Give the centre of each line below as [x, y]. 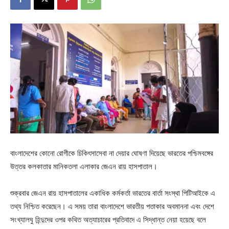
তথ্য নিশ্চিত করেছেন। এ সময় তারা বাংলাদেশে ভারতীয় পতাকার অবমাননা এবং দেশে [112, 206]
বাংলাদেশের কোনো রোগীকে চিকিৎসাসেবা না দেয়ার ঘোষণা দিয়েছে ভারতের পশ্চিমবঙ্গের [112, 153]
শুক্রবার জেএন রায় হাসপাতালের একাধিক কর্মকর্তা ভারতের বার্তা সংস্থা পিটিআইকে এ [113, 193]
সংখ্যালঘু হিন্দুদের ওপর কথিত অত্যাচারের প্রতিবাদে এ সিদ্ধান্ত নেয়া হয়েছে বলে [108, 219]
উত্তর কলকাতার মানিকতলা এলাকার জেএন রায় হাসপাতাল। [84, 166]
